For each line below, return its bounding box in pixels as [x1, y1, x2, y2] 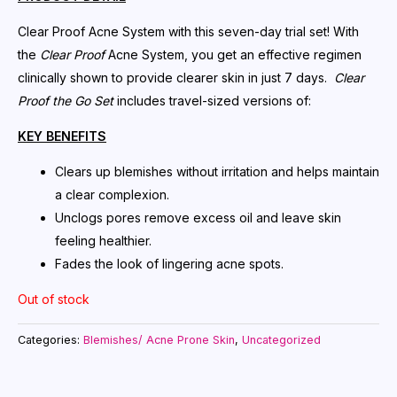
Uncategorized [242, 332, 321, 346]
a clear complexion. [55, 186, 169, 202]
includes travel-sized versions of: [117, 92, 311, 108]
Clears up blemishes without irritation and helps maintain [55, 163, 379, 179]
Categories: [18, 332, 83, 346]
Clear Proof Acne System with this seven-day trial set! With [18, 23, 359, 39]
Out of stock [18, 291, 90, 307]
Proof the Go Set [18, 92, 117, 108]
